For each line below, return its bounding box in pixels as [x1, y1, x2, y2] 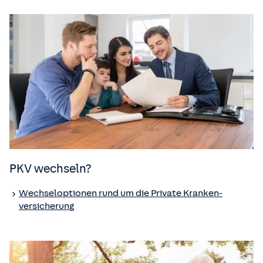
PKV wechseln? [9, 161, 91, 175]
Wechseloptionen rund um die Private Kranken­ [19, 187, 222, 198]
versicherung [19, 200, 74, 211]
